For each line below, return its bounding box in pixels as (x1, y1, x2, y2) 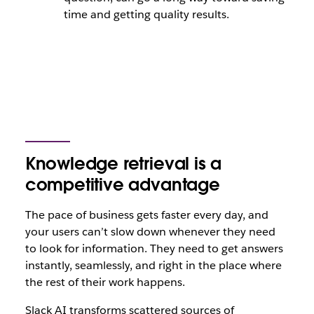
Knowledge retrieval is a (25, 153, 222, 175)
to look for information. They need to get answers (25, 241, 283, 256)
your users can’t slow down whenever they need (25, 224, 275, 239)
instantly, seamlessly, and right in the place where (25, 258, 282, 273)
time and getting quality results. (63, 7, 229, 22)
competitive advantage (25, 174, 225, 196)
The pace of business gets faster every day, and (25, 207, 268, 222)
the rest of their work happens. (25, 275, 185, 289)
